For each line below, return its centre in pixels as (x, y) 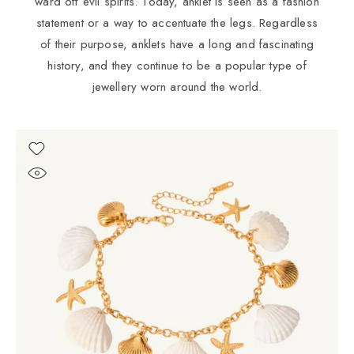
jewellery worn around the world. (177, 87)
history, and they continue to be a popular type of (177, 65)
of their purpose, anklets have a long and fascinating (177, 44)
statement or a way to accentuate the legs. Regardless (177, 23)
